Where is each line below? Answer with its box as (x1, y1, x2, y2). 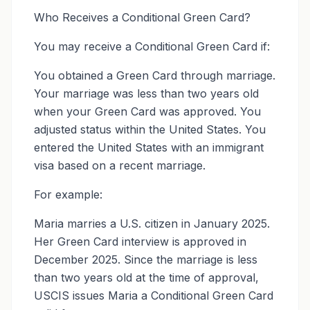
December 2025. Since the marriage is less (34, 253, 257, 266)
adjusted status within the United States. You (34, 122, 266, 136)
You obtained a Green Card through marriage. (34, 69, 275, 82)
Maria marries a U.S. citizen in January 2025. (34, 217, 270, 230)
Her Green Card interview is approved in (34, 235, 246, 248)
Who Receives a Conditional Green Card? (34, 10, 250, 24)
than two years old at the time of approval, (34, 271, 259, 284)
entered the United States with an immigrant (34, 140, 264, 154)
